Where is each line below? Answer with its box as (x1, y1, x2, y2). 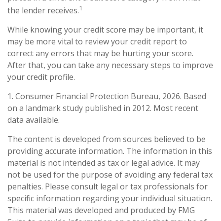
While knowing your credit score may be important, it (7, 24, 203, 36)
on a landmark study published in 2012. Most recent (7, 103, 198, 114)
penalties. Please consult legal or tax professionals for (7, 181, 208, 192)
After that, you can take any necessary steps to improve (7, 60, 213, 71)
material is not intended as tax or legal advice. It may (7, 157, 200, 169)
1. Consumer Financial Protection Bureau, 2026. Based (7, 91, 206, 102)
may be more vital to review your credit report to (7, 36, 187, 47)
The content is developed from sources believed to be (7, 134, 206, 145)
